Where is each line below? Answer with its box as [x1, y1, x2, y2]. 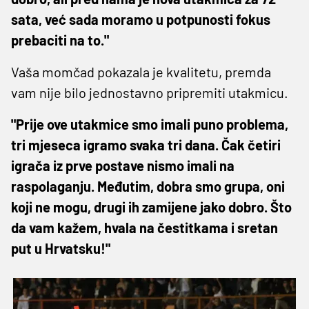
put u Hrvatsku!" [11, 239, 110, 257]
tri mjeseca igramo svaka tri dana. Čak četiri [11, 136, 281, 153]
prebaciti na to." [11, 31, 109, 48]
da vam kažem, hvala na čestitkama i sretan [11, 219, 278, 236]
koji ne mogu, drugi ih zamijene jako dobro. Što [11, 198, 292, 215]
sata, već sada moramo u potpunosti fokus [11, 10, 270, 28]
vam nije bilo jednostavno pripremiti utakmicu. [11, 83, 288, 101]
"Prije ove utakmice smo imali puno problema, [11, 115, 288, 132]
